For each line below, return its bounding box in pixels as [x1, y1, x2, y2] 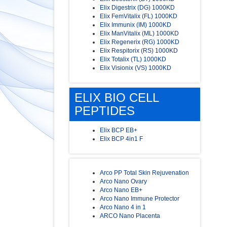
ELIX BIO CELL [74, 91, 159, 105]
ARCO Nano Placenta [100, 212, 160, 220]
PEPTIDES [74, 104, 135, 118]
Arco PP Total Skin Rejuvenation [100, 169, 189, 177]
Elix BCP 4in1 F [100, 135, 143, 143]
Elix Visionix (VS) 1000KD [100, 64, 171, 72]
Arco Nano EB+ [100, 186, 142, 194]
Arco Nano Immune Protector [100, 195, 179, 203]
